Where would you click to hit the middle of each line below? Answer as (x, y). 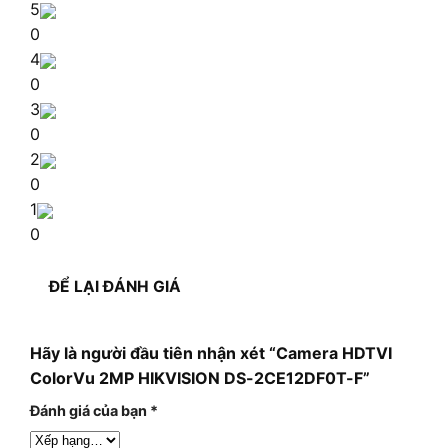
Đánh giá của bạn (90, 410)
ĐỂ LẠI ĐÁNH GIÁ (115, 286)
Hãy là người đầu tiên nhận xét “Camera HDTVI (211, 352)
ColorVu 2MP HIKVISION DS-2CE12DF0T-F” (200, 377)
